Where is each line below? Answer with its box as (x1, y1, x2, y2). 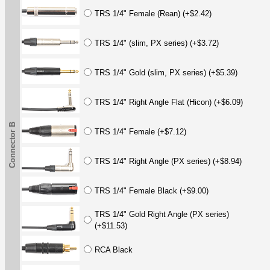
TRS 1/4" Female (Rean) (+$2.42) (95, 8, 212, 18)
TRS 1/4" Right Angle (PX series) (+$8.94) (95, 156, 242, 166)
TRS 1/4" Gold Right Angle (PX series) (95, 209, 229, 219)
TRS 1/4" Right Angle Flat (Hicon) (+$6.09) (95, 97, 243, 107)
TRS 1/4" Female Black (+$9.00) (95, 186, 209, 195)
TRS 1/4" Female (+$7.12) (95, 127, 186, 136)
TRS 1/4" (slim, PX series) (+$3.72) (95, 38, 219, 48)
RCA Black (95, 245, 133, 254)
